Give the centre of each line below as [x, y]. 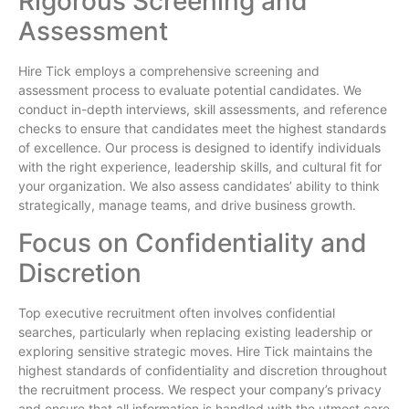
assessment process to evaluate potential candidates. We [190, 90]
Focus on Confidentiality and [193, 242]
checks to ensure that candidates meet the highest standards [202, 129]
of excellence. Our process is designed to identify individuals [199, 148]
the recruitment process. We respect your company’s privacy [200, 389]
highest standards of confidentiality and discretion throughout [203, 370]
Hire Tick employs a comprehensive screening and [169, 71]
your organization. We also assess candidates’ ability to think [199, 186]
